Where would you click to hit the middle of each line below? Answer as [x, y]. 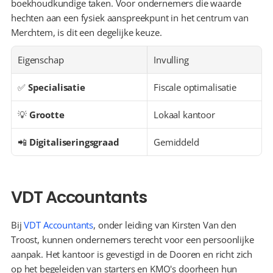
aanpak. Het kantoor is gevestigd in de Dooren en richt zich [132, 254]
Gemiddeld [176, 142]
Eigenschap [41, 60]
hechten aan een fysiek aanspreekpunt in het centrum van [130, 18]
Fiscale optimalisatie [195, 87]
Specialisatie [56, 87]
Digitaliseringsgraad [74, 142]
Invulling [171, 60]
